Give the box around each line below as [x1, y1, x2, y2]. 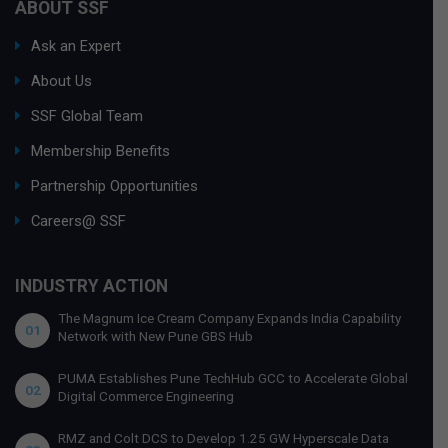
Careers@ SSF [31, 211, 126, 230]
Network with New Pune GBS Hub [58, 327, 253, 344]
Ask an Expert [31, 36, 121, 55]
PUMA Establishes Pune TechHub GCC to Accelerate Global [58, 369, 408, 386]
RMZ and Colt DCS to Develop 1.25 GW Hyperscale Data [58, 429, 389, 446]
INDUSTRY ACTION [15, 275, 168, 296]
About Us [31, 71, 92, 90]
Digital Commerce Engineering [58, 387, 234, 404]
